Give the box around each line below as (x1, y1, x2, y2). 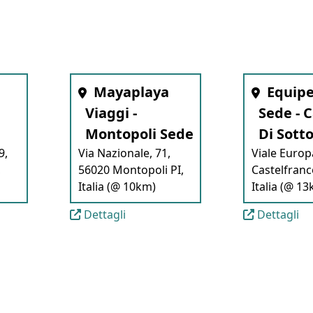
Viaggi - (85, 103, 138, 122)
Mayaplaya (94, 82, 170, 101)
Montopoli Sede (85, 124, 194, 143)
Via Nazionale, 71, (78, 145, 171, 161)
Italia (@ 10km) (78, 179, 156, 194)
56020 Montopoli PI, (78, 162, 184, 177)
